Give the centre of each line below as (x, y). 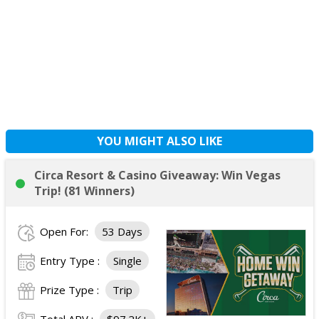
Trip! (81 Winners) (84, 191)
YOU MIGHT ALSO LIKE (159, 141)
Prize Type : (71, 290)
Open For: (66, 231)
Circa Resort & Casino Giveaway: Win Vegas (157, 175)
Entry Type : (71, 261)
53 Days (122, 231)
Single (127, 261)
